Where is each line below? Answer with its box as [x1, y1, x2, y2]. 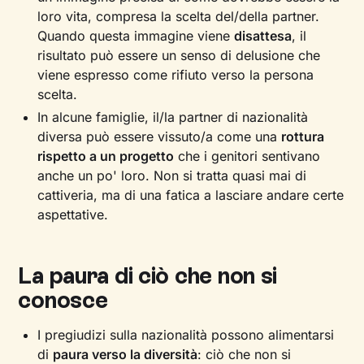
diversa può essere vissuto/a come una [37, 128, 282, 145]
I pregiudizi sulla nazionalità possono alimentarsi [37, 327, 335, 343]
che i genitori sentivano [174, 148, 321, 164]
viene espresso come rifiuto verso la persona [37, 67, 314, 83]
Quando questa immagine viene [37, 28, 235, 44]
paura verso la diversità [53, 346, 198, 362]
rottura [281, 128, 325, 145]
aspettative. [37, 206, 109, 223]
